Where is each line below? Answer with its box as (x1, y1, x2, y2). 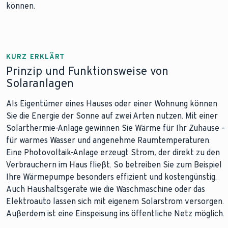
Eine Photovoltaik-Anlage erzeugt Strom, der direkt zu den (6, 148, 220, 157)
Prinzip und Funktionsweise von (6, 64, 168, 78)
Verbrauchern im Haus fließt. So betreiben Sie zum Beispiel (6, 160, 222, 169)
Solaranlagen (6, 76, 74, 90)
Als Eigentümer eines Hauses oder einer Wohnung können (6, 99, 217, 108)
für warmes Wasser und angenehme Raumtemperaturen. (6, 135, 211, 145)
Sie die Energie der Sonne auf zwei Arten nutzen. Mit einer (6, 111, 218, 121)
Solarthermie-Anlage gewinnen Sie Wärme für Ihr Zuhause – (6, 123, 225, 133)
